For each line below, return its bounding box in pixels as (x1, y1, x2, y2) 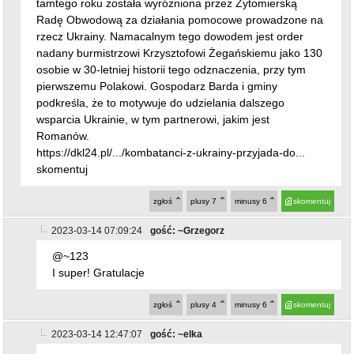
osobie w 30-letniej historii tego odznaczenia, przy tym (36, 22, 307, 36)
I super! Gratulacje (52, 225, 145, 239)
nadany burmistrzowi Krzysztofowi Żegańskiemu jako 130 (36, 6, 323, 19)
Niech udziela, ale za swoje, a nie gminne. (52, 329, 262, 342)
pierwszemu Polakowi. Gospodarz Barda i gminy (36, 39, 278, 52)
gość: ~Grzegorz (150, 184, 225, 196)
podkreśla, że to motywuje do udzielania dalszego (36, 55, 285, 69)
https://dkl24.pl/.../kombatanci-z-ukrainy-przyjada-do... (36, 105, 306, 119)
